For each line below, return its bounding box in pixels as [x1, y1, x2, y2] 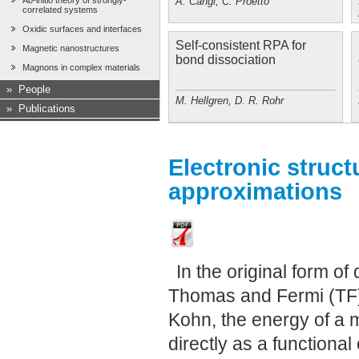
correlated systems [22, 5, 98, 15]
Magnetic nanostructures [22, 43, 119, 54]
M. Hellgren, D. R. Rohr [175, 94, 284, 107]
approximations [168, 178, 342, 204]
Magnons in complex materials [22, 63, 140, 73]
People [18, 83, 50, 96]
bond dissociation [175, 52, 276, 67]
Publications [18, 103, 75, 115]
